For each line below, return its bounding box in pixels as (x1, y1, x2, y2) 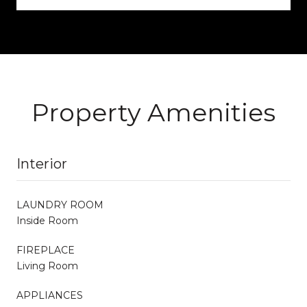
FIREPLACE (16, 243, 75, 256)
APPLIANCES (16, 288, 83, 302)
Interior (16, 155, 67, 172)
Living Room (16, 259, 78, 272)
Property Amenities (32, 97, 275, 127)
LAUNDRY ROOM (16, 198, 103, 211)
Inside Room (16, 214, 78, 227)
